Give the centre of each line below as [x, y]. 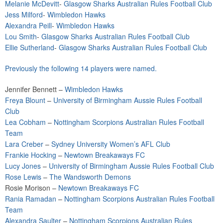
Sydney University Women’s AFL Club [111, 144]
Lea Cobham [25, 122]
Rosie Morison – [32, 188]
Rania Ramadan [31, 199]
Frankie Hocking [31, 155]
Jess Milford [24, 14]
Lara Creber [24, 144]
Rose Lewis [23, 177]
